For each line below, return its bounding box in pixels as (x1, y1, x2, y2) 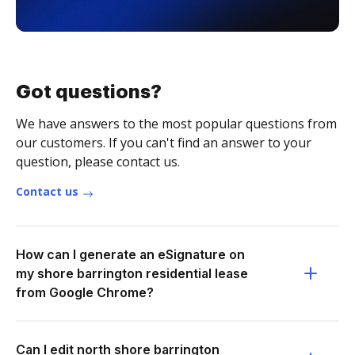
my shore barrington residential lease (16, 265, 248, 281)
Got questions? (16, 82, 162, 101)
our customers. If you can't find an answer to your (16, 134, 311, 151)
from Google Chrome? (16, 284, 154, 300)
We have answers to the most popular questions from (16, 115, 337, 132)
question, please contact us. (16, 153, 180, 170)
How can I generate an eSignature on (16, 246, 245, 262)
